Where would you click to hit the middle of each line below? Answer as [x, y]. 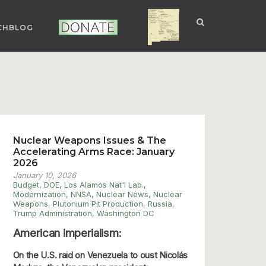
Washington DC [125, 213]
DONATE [72, 28]
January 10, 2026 [44, 175]
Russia [160, 203]
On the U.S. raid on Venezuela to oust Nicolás [100, 255]
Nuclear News [122, 194]
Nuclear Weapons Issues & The [89, 140]
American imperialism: [67, 233]
